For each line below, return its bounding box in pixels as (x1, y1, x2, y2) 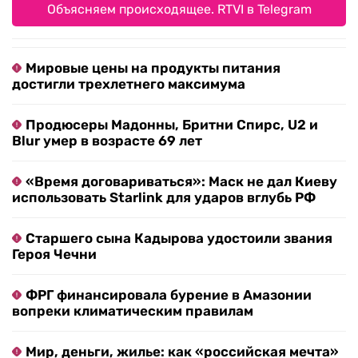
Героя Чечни (12, 245, 97, 262)
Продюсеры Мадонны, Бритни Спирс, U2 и (26, 116, 318, 133)
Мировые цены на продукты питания (26, 59, 280, 76)
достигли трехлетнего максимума (12, 75, 245, 92)
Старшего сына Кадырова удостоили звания (26, 229, 332, 246)
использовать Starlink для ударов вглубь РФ (12, 189, 316, 205)
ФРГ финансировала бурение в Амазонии (26, 286, 312, 303)
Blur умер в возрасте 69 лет (12, 132, 202, 149)
